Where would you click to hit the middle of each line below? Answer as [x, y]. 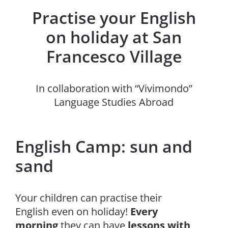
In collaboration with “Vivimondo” [114, 88]
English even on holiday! [73, 211]
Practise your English [114, 18]
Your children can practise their [88, 198]
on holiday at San [114, 37]
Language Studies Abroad [114, 102]
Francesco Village [114, 56]
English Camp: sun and [104, 146]
